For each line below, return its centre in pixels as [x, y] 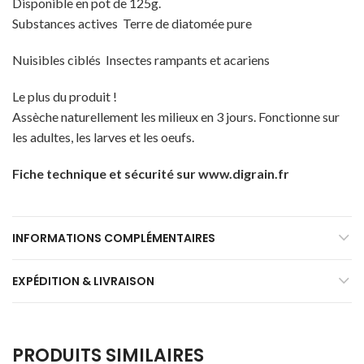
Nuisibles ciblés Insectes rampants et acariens [141, 59]
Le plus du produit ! [65, 96]
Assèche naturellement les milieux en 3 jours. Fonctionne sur [176, 116]
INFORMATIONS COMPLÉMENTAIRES [114, 238]
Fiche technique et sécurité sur [105, 173]
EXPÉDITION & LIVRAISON [83, 281]
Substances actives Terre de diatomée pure [132, 23]
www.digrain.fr [244, 173]
